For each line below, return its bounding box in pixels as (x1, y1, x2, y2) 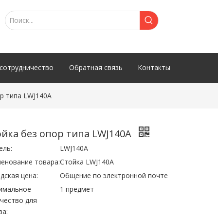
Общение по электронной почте (60, 171, 168, 180)
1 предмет (60, 184, 94, 194)
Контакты (138, 63, 170, 72)
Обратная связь (69, 63, 123, 72)
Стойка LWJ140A (60, 157, 114, 166)
